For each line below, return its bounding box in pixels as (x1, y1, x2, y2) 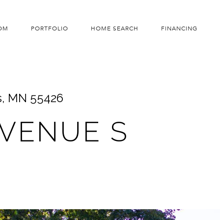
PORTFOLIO (30, 25, 68, 32)
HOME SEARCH (90, 25, 138, 32)
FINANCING (161, 25, 197, 32)
